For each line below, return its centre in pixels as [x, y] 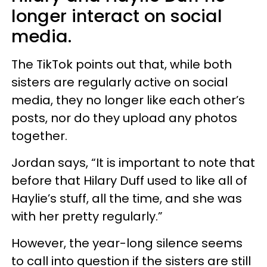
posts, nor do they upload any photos [124, 118]
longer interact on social [117, 16]
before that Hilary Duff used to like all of [129, 180]
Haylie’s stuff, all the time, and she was [127, 198]
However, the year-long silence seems [127, 243]
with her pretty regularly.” [87, 216]
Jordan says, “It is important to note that [133, 162]
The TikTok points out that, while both [122, 64]
